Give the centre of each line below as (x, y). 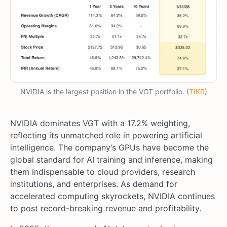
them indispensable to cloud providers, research (103, 172)
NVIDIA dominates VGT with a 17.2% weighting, (100, 123)
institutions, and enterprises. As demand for (94, 184)
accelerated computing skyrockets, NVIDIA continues (112, 196)
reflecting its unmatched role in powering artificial (106, 136)
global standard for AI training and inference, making (111, 160)
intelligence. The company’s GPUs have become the (109, 148)
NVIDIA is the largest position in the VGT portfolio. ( (104, 92)
